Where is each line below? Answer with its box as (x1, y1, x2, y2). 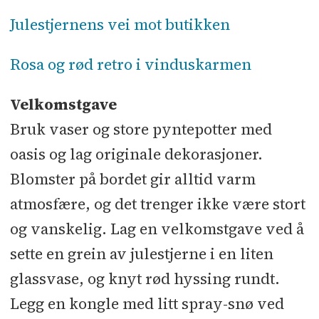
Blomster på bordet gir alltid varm (9, 168, 256, 189)
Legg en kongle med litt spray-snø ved (9, 293, 284, 314)
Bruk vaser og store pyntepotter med (9, 118, 272, 140)
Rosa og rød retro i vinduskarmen (9, 53, 251, 75)
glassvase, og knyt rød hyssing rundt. (9, 268, 280, 289)
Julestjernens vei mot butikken (9, 14, 230, 35)
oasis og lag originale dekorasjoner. (9, 143, 263, 164)
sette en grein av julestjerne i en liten (9, 243, 273, 264)
